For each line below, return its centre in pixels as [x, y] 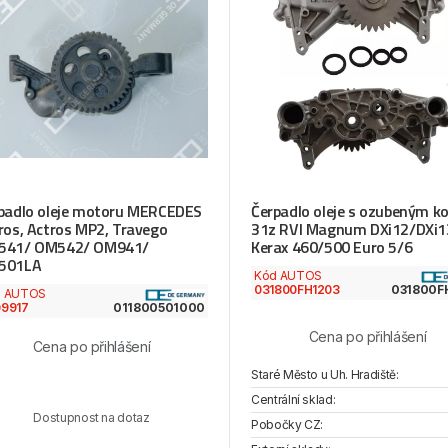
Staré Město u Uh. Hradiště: [324, 375]
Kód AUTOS [287, 276]
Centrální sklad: [293, 400]
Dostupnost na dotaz [91, 418]
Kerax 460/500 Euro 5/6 [331, 247]
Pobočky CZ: [287, 425]
